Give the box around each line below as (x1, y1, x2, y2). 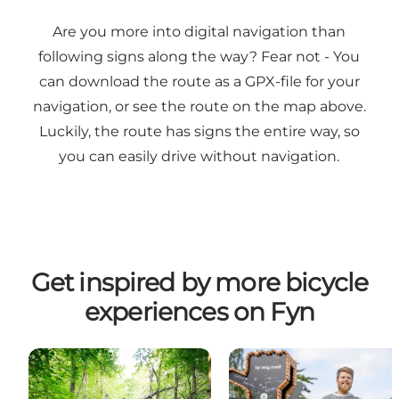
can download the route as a (38, 73, 245, 91)
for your (301, 73, 360, 91)
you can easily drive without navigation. (59, 148, 340, 166)
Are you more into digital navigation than (53, 23, 346, 41)
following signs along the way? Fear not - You (38, 48, 361, 66)
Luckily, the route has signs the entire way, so (38, 123, 360, 141)
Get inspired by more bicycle (30, 267, 369, 298)
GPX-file (244, 73, 302, 91)
